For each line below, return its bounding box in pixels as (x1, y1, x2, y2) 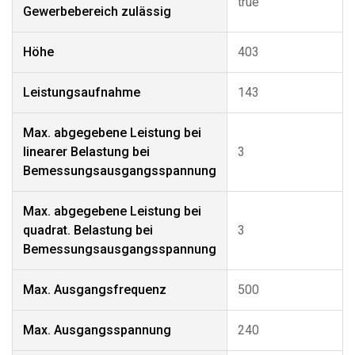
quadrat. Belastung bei (23, 223, 153, 238)
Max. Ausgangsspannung (23, 323, 171, 338)
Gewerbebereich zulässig (23, 4, 171, 19)
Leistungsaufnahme (23, 85, 140, 100)
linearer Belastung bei (23, 144, 150, 159)
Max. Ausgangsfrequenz (23, 282, 166, 297)
